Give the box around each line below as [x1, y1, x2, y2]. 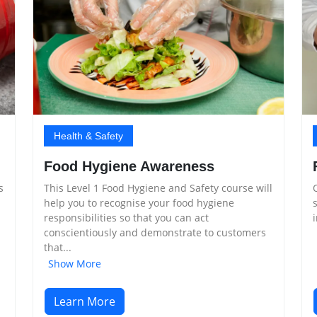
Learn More [54, 293, 115, 309]
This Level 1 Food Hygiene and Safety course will [44, 180, 272, 195]
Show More [48, 256, 101, 270]
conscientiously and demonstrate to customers [44, 225, 266, 239]
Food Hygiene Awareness [44, 158, 214, 174]
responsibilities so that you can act [44, 210, 209, 224]
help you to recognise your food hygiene [44, 195, 234, 209]
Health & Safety [54, 129, 123, 142]
